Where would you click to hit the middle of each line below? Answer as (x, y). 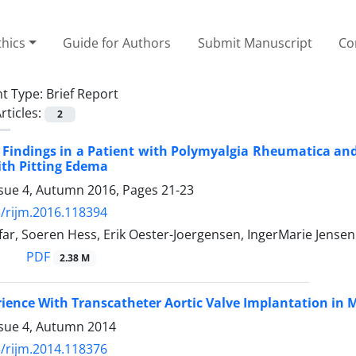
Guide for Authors (117, 43)
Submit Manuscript (255, 43)
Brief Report (82, 93)
